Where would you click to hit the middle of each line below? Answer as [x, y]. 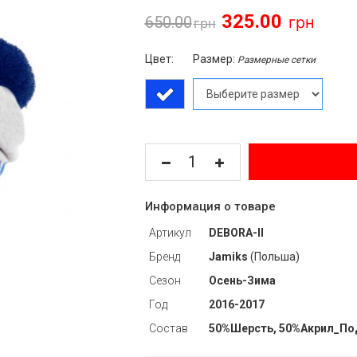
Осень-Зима [242, 280]
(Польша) [273, 257]
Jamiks [228, 257]
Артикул [170, 233]
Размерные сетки [276, 60]
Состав [168, 328]
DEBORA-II [236, 233]
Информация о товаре [210, 206]
